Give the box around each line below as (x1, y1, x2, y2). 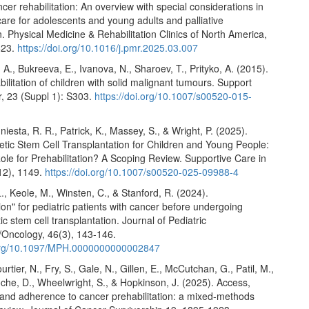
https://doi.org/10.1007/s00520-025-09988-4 (45, 165, 239, 179)
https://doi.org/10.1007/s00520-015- (94, 89, 252, 103)
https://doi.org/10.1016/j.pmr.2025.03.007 (17, 41, 199, 55)
